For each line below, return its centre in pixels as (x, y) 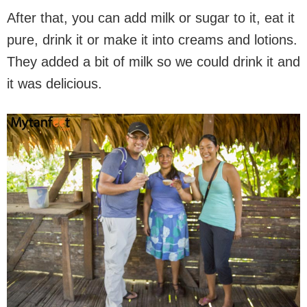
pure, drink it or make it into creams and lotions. (152, 40)
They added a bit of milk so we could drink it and (153, 62)
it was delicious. (54, 84)
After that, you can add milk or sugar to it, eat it (151, 18)
